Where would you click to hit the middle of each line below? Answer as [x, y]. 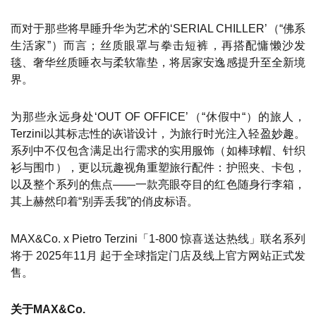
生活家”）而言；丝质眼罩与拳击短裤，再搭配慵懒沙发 [158, 45]
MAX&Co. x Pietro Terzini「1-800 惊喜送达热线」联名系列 [158, 238]
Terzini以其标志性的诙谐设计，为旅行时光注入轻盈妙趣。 [158, 133]
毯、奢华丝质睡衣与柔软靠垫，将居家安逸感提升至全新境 [158, 62]
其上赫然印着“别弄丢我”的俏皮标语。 [104, 201]
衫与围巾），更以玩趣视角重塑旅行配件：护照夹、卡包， [158, 167]
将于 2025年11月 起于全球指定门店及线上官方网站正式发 [158, 255]
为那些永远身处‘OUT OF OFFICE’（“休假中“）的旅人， [158, 116]
